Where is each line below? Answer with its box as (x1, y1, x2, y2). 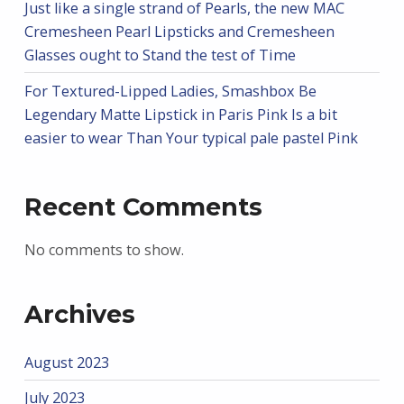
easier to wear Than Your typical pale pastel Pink (23, 127, 358, 148)
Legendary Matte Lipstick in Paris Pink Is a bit (23, 104, 337, 124)
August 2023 (23, 353, 109, 373)
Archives (23, 298, 135, 329)
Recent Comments (23, 192, 262, 223)
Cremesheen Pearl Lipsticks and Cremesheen (23, 22, 335, 42)
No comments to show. (23, 240, 184, 261)
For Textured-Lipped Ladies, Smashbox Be (23, 80, 317, 101)
